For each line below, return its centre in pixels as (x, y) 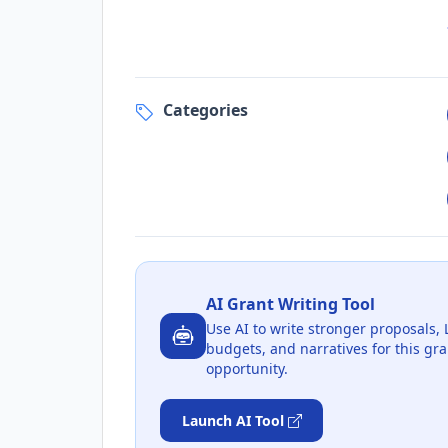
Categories (205, 110)
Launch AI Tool (232, 421)
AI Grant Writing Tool (290, 304)
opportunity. (247, 368)
